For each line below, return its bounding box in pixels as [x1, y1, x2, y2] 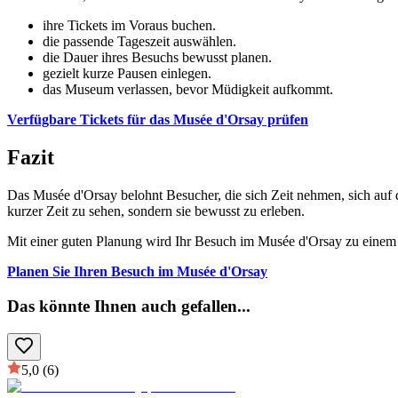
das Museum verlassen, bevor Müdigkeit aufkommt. [43, 82, 333, 98]
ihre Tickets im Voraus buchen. [43, 18, 216, 34]
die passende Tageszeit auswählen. [43, 34, 236, 50]
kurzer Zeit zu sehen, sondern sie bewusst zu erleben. [7, 203, 305, 219]
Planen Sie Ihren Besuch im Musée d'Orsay [7, 264, 267, 280]
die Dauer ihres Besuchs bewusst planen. [43, 50, 272, 66]
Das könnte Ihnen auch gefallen [7, 296, 237, 315]
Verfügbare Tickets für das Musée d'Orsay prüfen [7, 112, 308, 128]
